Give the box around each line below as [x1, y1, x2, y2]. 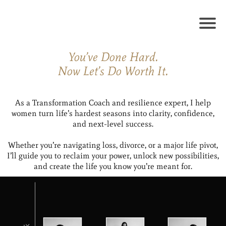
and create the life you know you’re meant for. [34, 161, 192, 171]
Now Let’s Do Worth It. [58, 64, 168, 78]
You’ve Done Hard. [68, 49, 158, 64]
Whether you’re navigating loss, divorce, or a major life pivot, [8, 140, 218, 150]
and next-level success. [73, 119, 153, 129]
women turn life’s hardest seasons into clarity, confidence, [12, 108, 214, 118]
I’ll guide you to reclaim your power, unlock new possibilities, [7, 151, 219, 160]
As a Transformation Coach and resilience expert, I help [15, 98, 211, 107]
